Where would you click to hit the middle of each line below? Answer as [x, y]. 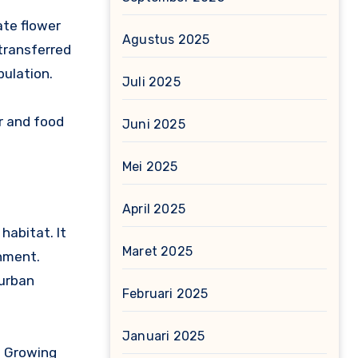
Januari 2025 [164, 336]
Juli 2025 [151, 82]
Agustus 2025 [166, 40]
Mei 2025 [150, 167]
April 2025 [154, 209]
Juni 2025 [154, 124]
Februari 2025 [165, 294]
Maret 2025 [157, 251]
